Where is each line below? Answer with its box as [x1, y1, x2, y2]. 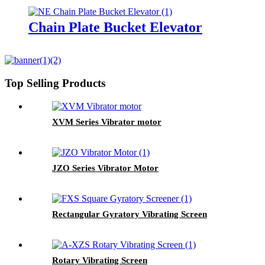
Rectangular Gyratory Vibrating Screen [52, 209, 207, 219]
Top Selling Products [5, 77, 105, 90]
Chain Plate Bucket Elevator [28, 20, 202, 35]
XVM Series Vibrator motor [52, 117, 161, 127]
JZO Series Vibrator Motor [52, 163, 159, 173]
